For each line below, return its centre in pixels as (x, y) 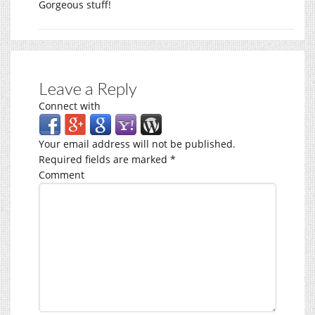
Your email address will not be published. (137, 143)
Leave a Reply (88, 88)
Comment (62, 174)
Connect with (70, 105)
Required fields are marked (104, 159)
